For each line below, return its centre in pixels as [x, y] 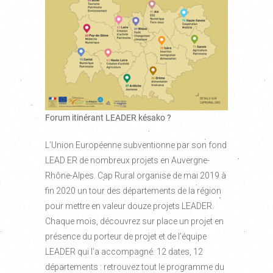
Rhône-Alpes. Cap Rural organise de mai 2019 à [136, 176]
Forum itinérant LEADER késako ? [108, 118]
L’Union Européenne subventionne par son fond [136, 145]
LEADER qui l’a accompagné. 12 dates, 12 [124, 252]
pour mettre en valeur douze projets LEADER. [129, 206]
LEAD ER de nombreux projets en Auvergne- [127, 161]
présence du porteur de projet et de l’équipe [126, 237]
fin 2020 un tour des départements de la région [133, 191]
